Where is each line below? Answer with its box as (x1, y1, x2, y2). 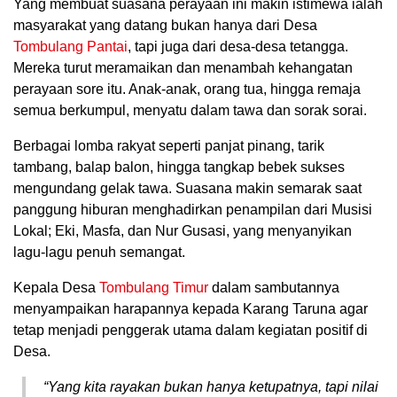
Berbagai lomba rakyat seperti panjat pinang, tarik (13, 138, 324, 154)
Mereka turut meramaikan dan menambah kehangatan (13, 60, 353, 76)
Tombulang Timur (99, 280, 208, 296)
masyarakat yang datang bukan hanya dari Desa (13, 18, 317, 34)
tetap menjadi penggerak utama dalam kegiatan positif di (13, 323, 368, 339)
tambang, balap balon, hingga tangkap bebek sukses (13, 160, 345, 175)
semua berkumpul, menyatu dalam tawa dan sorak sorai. (13, 103, 367, 119)
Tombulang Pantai (13, 39, 128, 55)
